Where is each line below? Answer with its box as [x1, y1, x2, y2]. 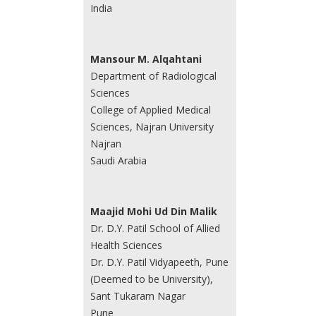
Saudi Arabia [90, 154, 147, 168]
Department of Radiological [90, 69, 217, 83]
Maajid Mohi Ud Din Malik [90, 205, 217, 219]
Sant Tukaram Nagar [90, 289, 186, 303]
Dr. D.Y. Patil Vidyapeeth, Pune [90, 255, 229, 269]
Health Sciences [90, 238, 162, 253]
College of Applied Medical [90, 103, 211, 117]
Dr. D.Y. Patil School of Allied [90, 221, 220, 236]
